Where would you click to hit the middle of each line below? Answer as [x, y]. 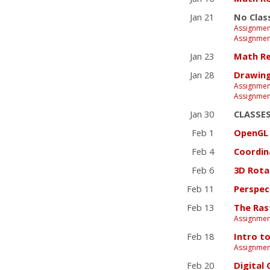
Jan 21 [202, 17]
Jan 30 [202, 114]
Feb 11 [200, 188]
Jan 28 [202, 74]
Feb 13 [200, 207]
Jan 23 [202, 56]
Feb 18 [200, 236]
